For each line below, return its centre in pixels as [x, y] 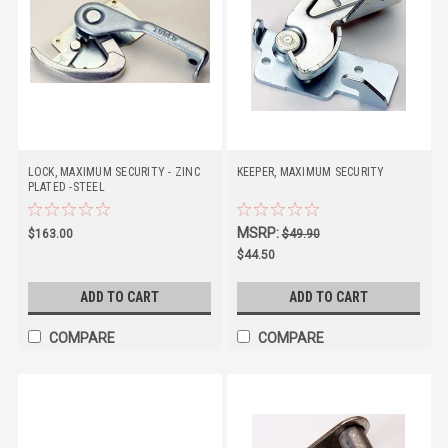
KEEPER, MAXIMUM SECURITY [310, 172]
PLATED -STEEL [66, 187]
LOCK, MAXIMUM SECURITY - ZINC [113, 172]
